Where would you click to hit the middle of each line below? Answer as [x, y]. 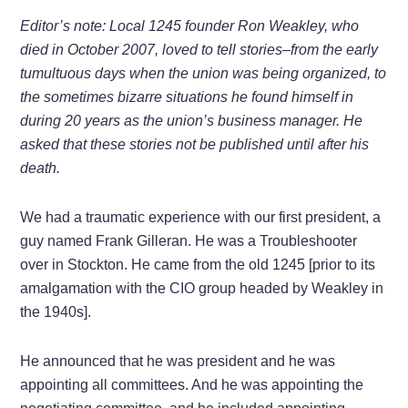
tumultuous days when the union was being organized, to [204, 73]
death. [41, 168]
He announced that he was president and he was [178, 361]
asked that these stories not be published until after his [195, 144]
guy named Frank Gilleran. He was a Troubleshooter [189, 240]
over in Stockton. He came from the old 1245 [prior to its [198, 264]
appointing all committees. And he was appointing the [192, 384]
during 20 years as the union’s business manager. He [192, 120]
